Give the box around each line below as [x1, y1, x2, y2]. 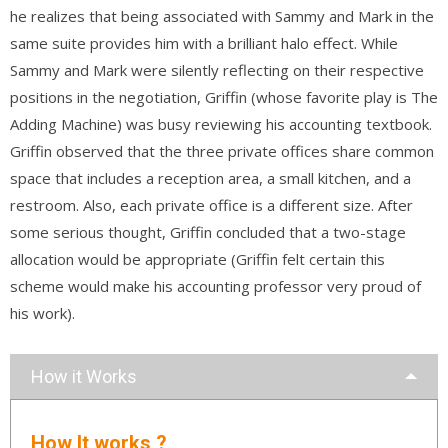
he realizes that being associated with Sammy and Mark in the [10, 5, 434, 26]
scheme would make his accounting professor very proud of [10, 275, 421, 296]
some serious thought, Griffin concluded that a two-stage [10, 221, 406, 242]
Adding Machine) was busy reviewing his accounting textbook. [10, 113, 432, 134]
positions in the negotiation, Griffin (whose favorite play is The [10, 86, 438, 107]
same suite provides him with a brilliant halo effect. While [10, 32, 398, 53]
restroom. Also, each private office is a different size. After [10, 194, 413, 215]
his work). [10, 302, 75, 323]
